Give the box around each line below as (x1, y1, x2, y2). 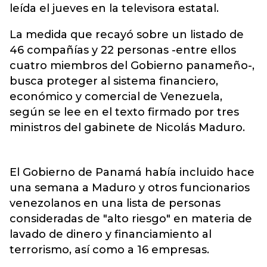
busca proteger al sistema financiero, (10, 74, 218, 88)
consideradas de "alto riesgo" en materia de (10, 212, 252, 225)
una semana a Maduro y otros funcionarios (10, 181, 250, 194)
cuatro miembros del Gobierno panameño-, (10, 59, 254, 72)
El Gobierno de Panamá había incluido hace (10, 166, 254, 179)
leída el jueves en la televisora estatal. (10, 2, 219, 15)
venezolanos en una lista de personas (10, 197, 221, 210)
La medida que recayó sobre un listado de (10, 28, 244, 41)
